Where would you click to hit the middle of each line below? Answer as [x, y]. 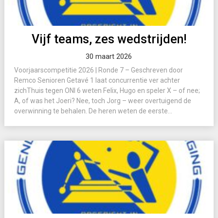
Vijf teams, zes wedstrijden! [109, 39]
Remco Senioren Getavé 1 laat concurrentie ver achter [97, 80]
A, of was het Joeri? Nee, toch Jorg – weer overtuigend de [102, 101]
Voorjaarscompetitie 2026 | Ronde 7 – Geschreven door [98, 70]
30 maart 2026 [109, 56]
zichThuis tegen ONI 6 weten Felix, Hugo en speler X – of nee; [107, 91]
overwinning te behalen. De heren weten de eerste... [93, 111]
